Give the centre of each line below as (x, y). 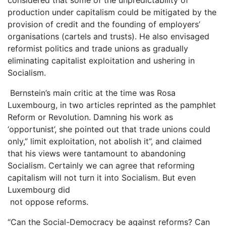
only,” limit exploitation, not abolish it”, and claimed (105, 141)
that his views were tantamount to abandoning (97, 153)
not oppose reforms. (48, 202)
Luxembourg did (39, 189)
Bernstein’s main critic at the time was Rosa (92, 93)
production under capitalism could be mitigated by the (112, 12)
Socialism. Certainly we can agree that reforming (101, 165)
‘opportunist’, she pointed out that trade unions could (109, 129)
